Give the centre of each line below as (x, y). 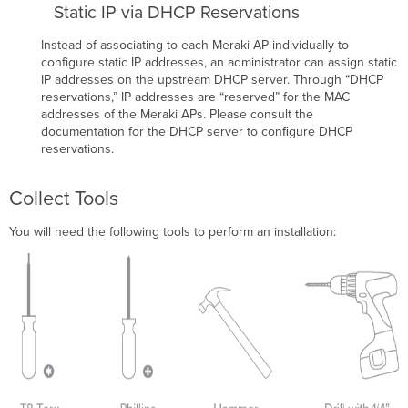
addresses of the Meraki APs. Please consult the (178, 115)
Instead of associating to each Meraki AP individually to (195, 46)
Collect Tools (64, 199)
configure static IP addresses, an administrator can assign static (219, 63)
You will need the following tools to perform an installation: (173, 232)
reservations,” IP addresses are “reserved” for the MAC (196, 97)
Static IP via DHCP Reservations (177, 13)
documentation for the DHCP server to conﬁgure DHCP (197, 132)
